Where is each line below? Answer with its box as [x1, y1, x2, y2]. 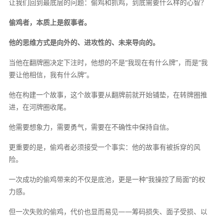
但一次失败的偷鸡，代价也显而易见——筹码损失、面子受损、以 [8, 206, 207, 216]
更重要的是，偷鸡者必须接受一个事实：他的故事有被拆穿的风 [8, 142, 200, 152]
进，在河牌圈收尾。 [8, 102, 70, 111]
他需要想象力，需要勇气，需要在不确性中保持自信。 [8, 122, 173, 131]
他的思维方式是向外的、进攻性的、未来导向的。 [8, 37, 159, 47]
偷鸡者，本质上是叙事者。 [8, 17, 91, 27]
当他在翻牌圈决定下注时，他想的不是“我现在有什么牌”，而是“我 [8, 57, 208, 67]
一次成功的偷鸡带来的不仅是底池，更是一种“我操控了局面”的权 [8, 174, 205, 184]
